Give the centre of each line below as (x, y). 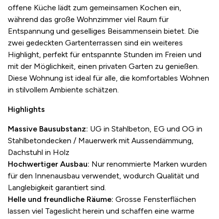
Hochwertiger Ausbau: (49, 164)
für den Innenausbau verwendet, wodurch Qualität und (103, 176)
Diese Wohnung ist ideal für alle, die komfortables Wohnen (109, 78)
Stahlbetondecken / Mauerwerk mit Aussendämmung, (101, 141)
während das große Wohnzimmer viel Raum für (88, 19)
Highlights (26, 109)
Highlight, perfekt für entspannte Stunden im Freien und (105, 55)
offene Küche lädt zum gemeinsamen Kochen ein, (95, 8)
